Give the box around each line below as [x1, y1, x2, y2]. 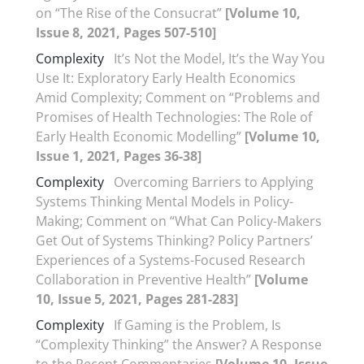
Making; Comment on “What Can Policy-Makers [36, 212, 322, 230]
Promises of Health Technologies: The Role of [36, 108, 312, 126]
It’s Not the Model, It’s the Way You [114, 50, 325, 67]
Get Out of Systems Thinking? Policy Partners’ [36, 232, 313, 249]
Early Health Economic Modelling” [36, 128, 245, 145]
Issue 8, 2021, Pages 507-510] [36, 24, 216, 41]
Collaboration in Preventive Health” [36, 271, 254, 288]
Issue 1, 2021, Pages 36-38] [36, 147, 201, 165]
